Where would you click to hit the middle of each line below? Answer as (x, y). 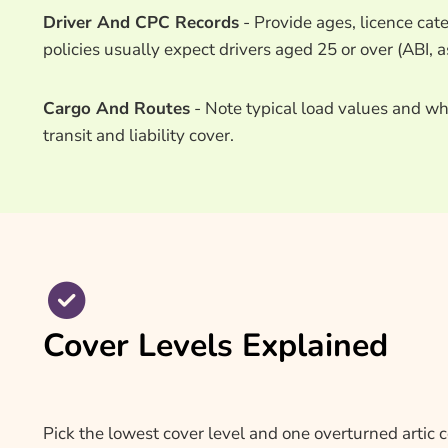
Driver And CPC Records (141, 23)
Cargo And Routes (116, 109)
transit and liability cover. (138, 136)
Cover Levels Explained (215, 345)
